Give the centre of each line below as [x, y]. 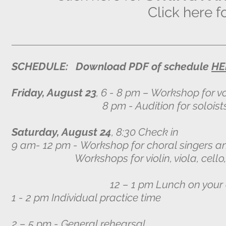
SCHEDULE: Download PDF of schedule [111, 66]
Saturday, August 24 [62, 132]
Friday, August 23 [54, 93]
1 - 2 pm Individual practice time [86, 197]
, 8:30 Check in [145, 132]
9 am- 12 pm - [46, 145]
